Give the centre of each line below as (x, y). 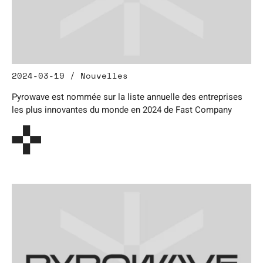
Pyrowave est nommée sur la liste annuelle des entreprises (127, 97)
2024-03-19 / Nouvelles (70, 75)
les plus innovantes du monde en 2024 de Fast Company (122, 110)
